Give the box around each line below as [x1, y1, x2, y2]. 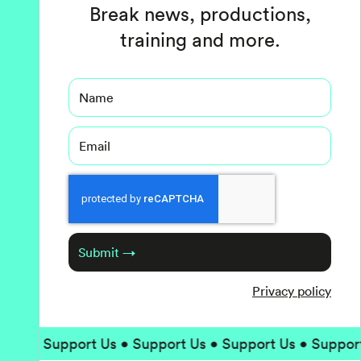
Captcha [68, 176, 116, 192]
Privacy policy [252, 283, 331, 299]
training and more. [119, 27, 280, 52]
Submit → [78, 244, 135, 260]
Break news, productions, [89, 2, 311, 26]
